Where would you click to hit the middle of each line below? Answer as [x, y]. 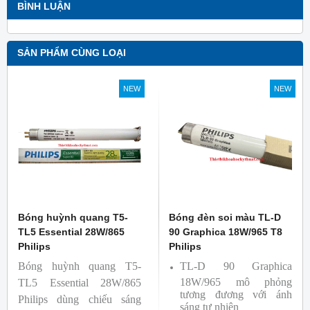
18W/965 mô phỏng [236, 281]
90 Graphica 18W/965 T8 [226, 232]
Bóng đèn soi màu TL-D [225, 218]
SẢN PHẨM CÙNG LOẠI [72, 53]
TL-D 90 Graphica [236, 266]
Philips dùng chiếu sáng [80, 300]
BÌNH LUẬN [44, 7]
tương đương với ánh [236, 294]
